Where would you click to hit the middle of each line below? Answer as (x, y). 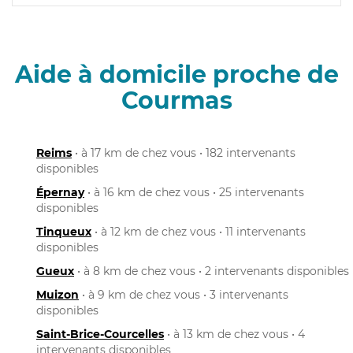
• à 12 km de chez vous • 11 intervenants (199, 231)
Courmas (176, 100)
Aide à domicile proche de (176, 74)
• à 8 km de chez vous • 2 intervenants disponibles (212, 271)
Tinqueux (64, 231)
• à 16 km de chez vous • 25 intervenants (194, 192)
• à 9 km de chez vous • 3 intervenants (184, 294)
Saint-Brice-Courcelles (100, 334)
